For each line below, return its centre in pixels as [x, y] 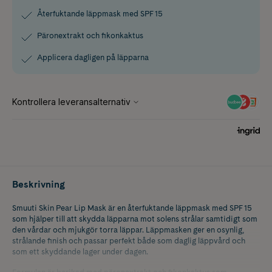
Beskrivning [39, 184]
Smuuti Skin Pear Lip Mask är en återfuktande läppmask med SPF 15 [132, 208]
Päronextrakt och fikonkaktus [90, 35]
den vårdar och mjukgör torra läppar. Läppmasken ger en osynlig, [128, 229]
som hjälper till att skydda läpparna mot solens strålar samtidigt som [135, 219]
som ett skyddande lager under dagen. [80, 251]
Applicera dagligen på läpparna [93, 57]
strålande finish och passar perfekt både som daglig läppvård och [129, 240]
